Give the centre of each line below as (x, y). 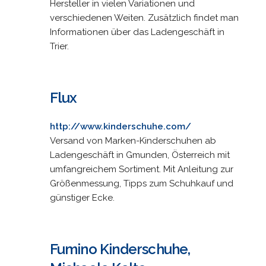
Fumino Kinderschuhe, (120, 249)
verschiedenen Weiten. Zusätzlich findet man (144, 18)
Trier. (59, 46)
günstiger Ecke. (82, 197)
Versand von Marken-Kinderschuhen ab (133, 140)
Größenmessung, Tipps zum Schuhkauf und (141, 183)
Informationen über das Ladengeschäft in (137, 32)
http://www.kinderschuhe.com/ (120, 126)
